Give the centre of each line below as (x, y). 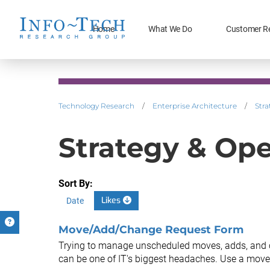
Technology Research (96, 106)
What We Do (170, 29)
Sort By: (76, 184)
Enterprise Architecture (195, 106)
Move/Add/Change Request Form (151, 229)
